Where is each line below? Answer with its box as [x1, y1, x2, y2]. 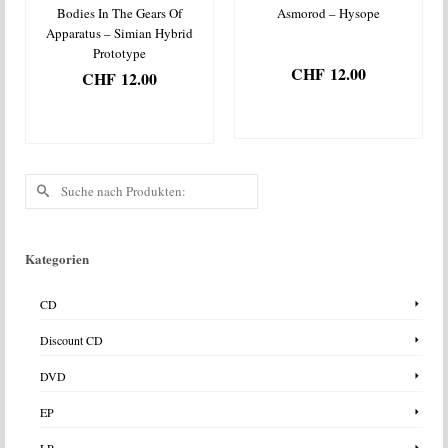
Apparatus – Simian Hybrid [46, 23, 193, 42]
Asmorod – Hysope [277, 3, 380, 22]
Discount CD [40, 331, 103, 348]
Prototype [93, 43, 146, 62]
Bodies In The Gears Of [57, 3, 182, 22]
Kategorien [25, 248, 89, 268]
